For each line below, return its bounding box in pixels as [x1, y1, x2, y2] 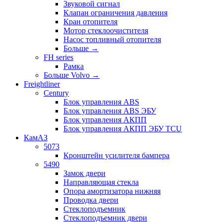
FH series [44, 53, 73, 61]
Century [44, 89, 69, 97]
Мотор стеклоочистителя [63, 26, 148, 35]
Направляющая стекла [63, 178, 139, 186]
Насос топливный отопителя [63, 35, 161, 44]
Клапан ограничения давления [63, 8, 167, 17]
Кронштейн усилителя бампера [63, 151, 169, 160]
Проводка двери [63, 196, 118, 204]
